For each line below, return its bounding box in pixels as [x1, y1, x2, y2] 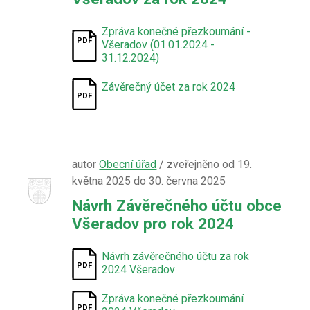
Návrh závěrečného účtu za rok [102, 250, 250, 263]
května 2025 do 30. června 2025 [72, 174, 226, 188]
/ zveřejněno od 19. [156, 158, 253, 171]
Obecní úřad [99, 158, 157, 171]
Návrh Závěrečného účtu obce [72, 197, 282, 215]
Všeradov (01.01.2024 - [102, 38, 215, 51]
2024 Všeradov [102, 263, 176, 276]
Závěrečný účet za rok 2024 [102, 80, 236, 93]
